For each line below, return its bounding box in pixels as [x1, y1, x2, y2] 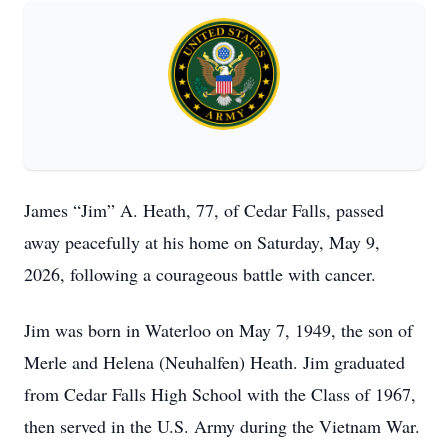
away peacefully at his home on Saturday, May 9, [24, 230, 380, 254]
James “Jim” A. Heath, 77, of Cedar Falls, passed [24, 198, 384, 222]
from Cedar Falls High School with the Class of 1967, [24, 382, 416, 406]
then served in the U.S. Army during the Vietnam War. [24, 414, 420, 438]
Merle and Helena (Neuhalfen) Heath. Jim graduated [24, 350, 405, 374]
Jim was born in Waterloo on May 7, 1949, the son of [24, 318, 413, 342]
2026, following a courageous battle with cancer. [24, 262, 376, 286]
